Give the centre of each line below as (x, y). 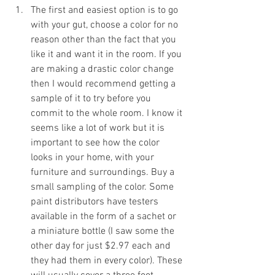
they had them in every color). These (108, 261)
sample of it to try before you (92, 99)
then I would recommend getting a (104, 84)
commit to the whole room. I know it (108, 114)
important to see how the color (96, 143)
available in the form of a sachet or (105, 217)
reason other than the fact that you (105, 40)
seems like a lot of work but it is (99, 128)
